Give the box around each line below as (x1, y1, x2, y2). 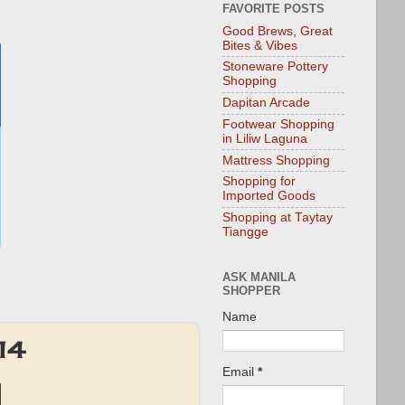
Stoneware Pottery (222, 60, 328, 74)
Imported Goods (222, 189, 316, 203)
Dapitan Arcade (222, 96, 310, 110)
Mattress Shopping (222, 153, 330, 167)
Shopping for (222, 174, 296, 189)
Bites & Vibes (222, 38, 297, 52)
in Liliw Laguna (222, 131, 307, 146)
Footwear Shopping (222, 117, 334, 131)
